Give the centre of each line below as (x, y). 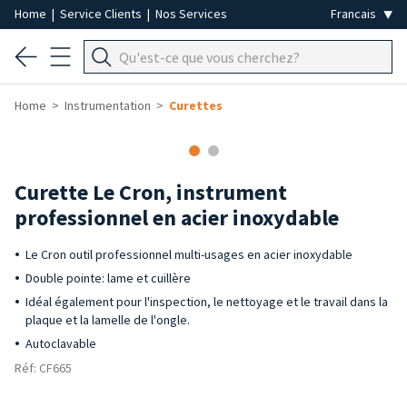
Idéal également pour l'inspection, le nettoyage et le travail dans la (207, 302)
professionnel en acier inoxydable (177, 218)
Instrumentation (108, 105)
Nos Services (191, 14)
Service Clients (102, 14)
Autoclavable (61, 343)
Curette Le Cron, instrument (151, 192)
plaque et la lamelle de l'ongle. (108, 320)
